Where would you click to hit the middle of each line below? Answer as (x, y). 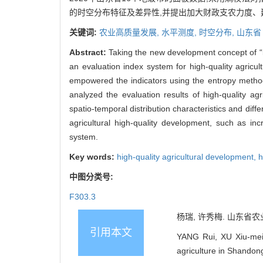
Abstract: (89, 52)
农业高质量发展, (130, 32)
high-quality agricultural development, (188, 156)
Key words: (93, 156)
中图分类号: (92, 176)
